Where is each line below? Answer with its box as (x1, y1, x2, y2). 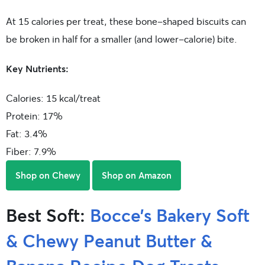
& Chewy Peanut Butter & (6, 228, 212, 253)
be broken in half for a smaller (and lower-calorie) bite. (6, 33, 237, 46)
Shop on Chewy (15, 169, 80, 182)
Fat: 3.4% (6, 127, 47, 140)
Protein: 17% (6, 109, 63, 122)
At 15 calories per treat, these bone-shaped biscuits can (6, 15, 246, 28)
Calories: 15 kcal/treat (6, 92, 101, 105)
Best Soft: (6, 203, 90, 227)
